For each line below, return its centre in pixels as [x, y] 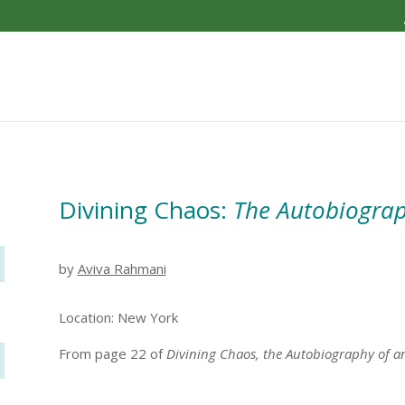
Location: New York [118, 318]
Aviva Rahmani [122, 268]
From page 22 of [112, 354]
